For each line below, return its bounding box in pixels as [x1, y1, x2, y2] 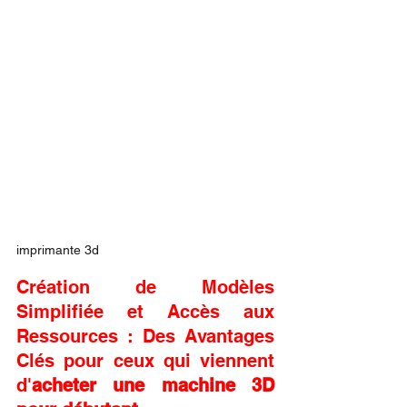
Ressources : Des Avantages [16, 325, 274, 348]
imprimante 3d [16, 243, 99, 258]
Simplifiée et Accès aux [16, 301, 274, 323]
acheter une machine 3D [32, 374, 274, 397]
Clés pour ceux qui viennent [16, 350, 274, 372]
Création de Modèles [16, 276, 274, 299]
